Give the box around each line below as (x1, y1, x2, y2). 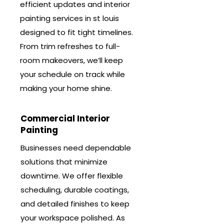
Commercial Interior (20, 112, 110, 124)
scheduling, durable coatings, (20, 184, 129, 195)
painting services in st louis (20, 13, 119, 23)
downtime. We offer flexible (20, 170, 123, 181)
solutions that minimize (20, 156, 107, 167)
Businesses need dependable (20, 142, 131, 153)
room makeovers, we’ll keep (20, 55, 123, 65)
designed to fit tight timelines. (20, 27, 133, 37)
